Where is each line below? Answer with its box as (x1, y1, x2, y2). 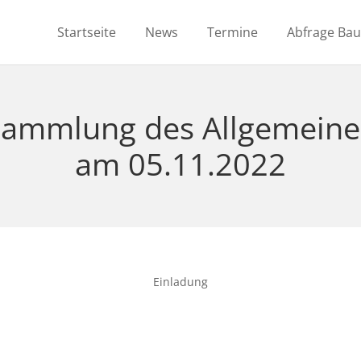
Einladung (153, 274, 208, 289)
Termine (207, 23, 259, 41)
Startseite (57, 23, 117, 41)
